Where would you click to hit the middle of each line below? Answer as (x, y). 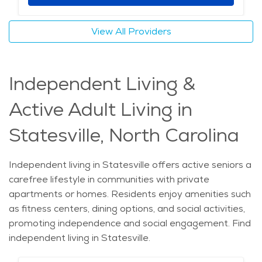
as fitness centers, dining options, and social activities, (127, 209)
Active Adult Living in (101, 110)
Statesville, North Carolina (124, 135)
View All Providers (131, 32)
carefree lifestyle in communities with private (109, 180)
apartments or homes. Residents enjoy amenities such (130, 194)
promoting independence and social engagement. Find (130, 223)
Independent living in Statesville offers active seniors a (130, 165)
